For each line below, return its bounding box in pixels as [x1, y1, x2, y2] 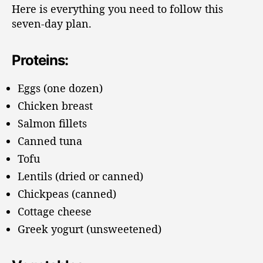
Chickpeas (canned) [18, 187, 116, 201]
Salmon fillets [18, 116, 87, 131]
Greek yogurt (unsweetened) [18, 222, 161, 237]
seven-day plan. [12, 16, 92, 31]
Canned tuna [18, 134, 82, 149]
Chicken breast [18, 99, 93, 113]
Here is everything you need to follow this [12, 2, 223, 16]
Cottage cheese [18, 204, 92, 219]
